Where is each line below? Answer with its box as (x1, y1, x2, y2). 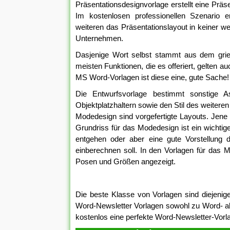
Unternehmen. (75, 34, 123, 43)
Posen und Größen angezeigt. (75, 157, 176, 166)
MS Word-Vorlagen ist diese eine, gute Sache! (75, 73, 229, 82)
